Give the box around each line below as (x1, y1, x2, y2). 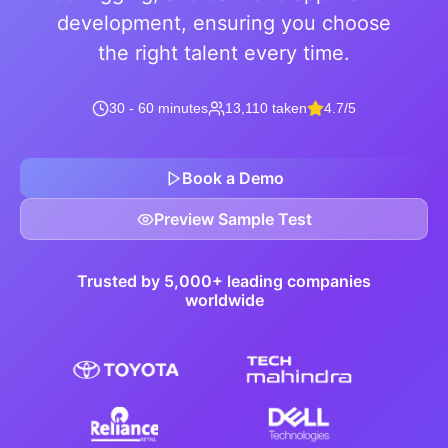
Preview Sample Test (153, 209, 312, 229)
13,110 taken (225, 100, 307, 116)
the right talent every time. (98, 41, 350, 65)
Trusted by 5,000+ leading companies (77, 271, 371, 291)
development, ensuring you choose (57, 11, 391, 35)
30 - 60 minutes (109, 100, 208, 116)
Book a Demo (181, 168, 284, 188)
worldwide (184, 290, 264, 310)
